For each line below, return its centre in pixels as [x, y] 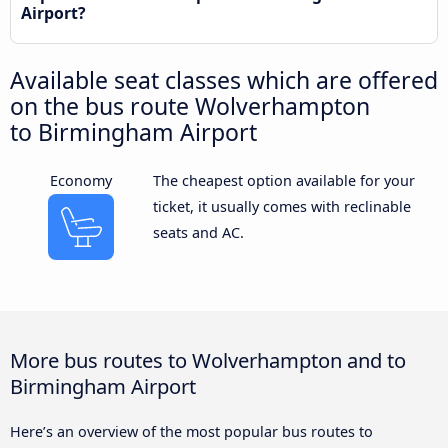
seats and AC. [198, 233]
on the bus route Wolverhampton [190, 106]
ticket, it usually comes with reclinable [281, 207]
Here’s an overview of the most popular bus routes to [191, 432]
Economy [81, 181]
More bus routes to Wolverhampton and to [208, 360]
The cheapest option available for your [283, 181]
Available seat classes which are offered [224, 80]
